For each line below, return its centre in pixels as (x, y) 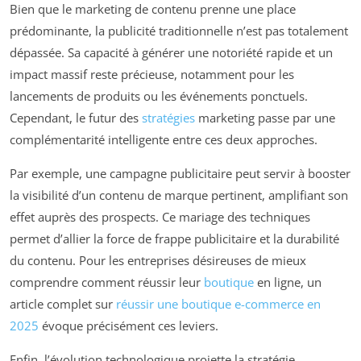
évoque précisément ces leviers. (129, 325)
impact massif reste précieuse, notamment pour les (152, 74)
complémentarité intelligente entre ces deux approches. (164, 139)
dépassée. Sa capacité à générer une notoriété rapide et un (171, 52)
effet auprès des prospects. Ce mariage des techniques (160, 216)
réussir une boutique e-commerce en (218, 303)
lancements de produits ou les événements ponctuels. (159, 95)
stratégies (168, 117)
